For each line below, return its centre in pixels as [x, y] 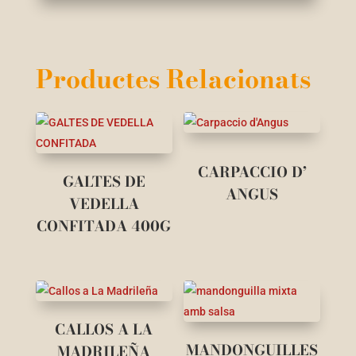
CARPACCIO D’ [252, 172]
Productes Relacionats [173, 79]
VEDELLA [104, 204]
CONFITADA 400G [104, 226]
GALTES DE [104, 182]
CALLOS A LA [104, 330]
